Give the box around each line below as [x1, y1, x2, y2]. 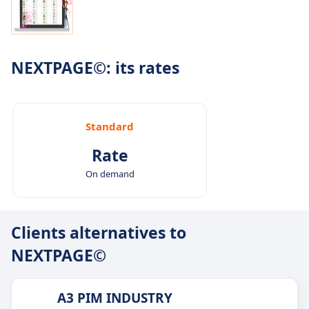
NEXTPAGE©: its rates [11, 57, 179, 79]
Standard [86, 119, 134, 134]
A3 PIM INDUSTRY [57, 289, 172, 308]
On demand [85, 168, 134, 181]
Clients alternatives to [11, 221, 186, 244]
